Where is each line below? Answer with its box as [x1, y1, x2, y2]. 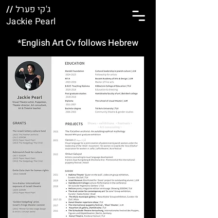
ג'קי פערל [13, 3, 51, 16]
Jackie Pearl [6, 15, 56, 28]
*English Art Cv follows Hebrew [18, 36, 138, 50]
